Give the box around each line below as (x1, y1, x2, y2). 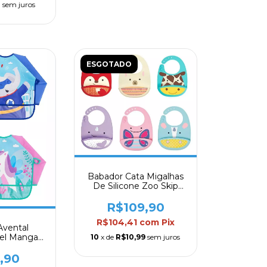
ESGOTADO (86, 59, 132, 69)
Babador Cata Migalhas (87, 170, 184, 182)
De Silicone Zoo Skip (92, 180, 178, 191)
